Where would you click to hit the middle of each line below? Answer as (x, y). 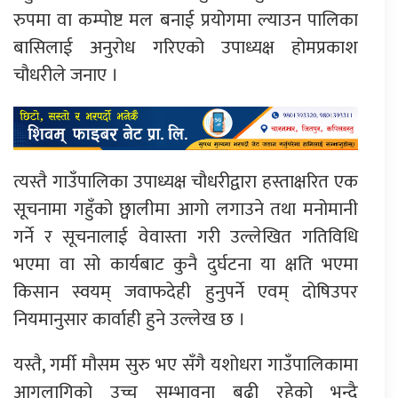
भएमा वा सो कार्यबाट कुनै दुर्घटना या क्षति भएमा (186, 264)
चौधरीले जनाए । (66, 76)
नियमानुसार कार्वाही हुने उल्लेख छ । (129, 319)
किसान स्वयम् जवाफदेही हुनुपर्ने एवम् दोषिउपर (186, 291)
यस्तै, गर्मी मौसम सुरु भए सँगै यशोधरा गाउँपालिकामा (186, 364)
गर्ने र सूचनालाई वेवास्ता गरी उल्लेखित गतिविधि (186, 236)
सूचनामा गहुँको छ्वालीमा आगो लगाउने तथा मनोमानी (186, 209)
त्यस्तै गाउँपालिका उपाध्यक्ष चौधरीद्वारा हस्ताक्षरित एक (186, 181)
